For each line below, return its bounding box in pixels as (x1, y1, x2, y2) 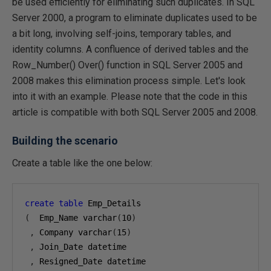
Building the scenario (12, 134, 118, 147)
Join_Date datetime (34, 242, 126, 252)
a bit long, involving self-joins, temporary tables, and (12, 28, 231, 39)
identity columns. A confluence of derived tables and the (12, 44, 249, 55)
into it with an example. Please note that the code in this (12, 91, 247, 102)
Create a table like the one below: (12, 157, 152, 169)
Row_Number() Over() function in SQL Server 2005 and (12, 59, 243, 71)
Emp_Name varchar (30, 213, 117, 223)
